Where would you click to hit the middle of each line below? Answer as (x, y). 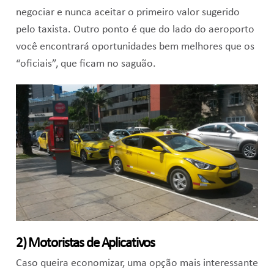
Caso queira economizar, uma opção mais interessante (137, 264)
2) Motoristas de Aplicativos (85, 244)
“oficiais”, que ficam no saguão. (86, 64)
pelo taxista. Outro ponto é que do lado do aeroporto (135, 30)
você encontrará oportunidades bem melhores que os (135, 47)
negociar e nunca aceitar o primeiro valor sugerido (128, 13)
